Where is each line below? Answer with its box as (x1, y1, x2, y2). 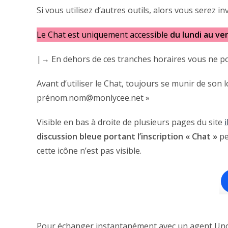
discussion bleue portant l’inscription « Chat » (37, 131, 217, 142)
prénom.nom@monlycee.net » (37, 92, 150, 104)
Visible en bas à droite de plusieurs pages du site (37, 117, 224, 128)
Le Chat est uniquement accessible (37, 29, 170, 41)
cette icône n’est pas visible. (37, 145, 141, 157)
